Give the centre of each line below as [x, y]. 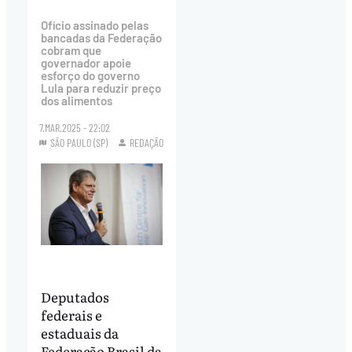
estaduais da [79, 333]
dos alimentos [76, 101]
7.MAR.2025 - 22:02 [75, 128]
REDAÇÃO [147, 143]
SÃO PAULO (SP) [79, 143]
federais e [71, 315]
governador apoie [86, 63]
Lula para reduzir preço [101, 88]
